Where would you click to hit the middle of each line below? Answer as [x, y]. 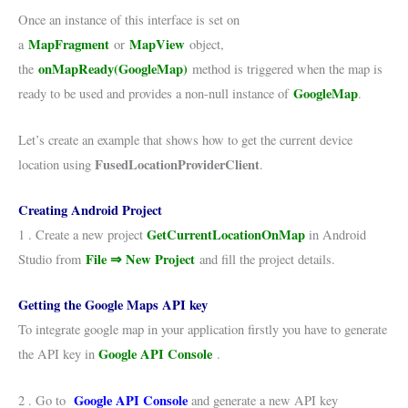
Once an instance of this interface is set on [129, 20]
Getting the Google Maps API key [113, 305]
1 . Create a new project [82, 234]
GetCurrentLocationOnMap [226, 234]
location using [56, 164]
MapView [157, 45]
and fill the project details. [265, 259]
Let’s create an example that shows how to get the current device [185, 139]
